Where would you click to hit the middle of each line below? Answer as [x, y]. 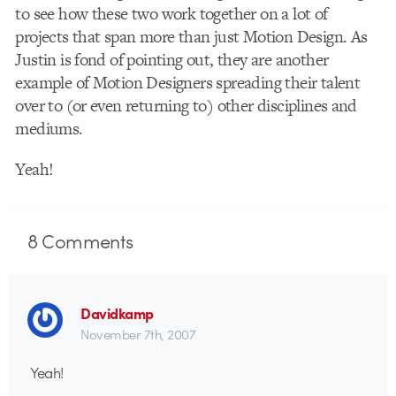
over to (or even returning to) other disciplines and [186, 105]
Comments [85, 241]
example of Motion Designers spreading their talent [188, 82]
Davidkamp [117, 313]
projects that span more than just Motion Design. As [191, 36]
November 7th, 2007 [138, 335]
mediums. [49, 128]
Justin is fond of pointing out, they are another [172, 59]
